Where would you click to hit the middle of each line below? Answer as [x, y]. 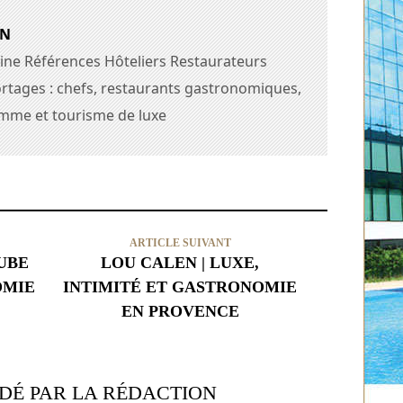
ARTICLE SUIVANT [180, 243]
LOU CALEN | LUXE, [180, 263]
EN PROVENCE [180, 311]
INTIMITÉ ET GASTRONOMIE [180, 287]
